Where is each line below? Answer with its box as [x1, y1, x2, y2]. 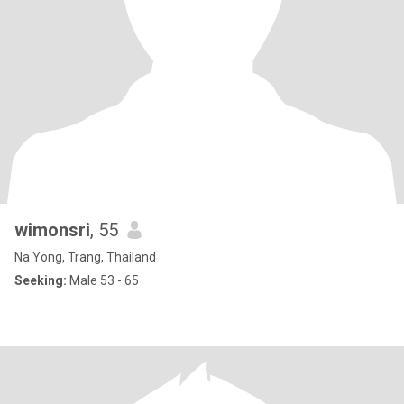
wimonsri [14, 219, 90, 241]
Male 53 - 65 [67, 273, 139, 288]
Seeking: [14, 273, 67, 288]
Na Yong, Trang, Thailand [14, 250, 156, 264]
